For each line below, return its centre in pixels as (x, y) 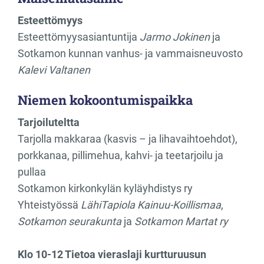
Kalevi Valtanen (54, 70)
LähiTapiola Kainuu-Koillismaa (151, 204)
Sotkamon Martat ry (181, 221)
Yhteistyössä (49, 204)
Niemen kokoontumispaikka (105, 100)
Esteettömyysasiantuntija (79, 37)
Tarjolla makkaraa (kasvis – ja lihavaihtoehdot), (128, 138)
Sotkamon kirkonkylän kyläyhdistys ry (105, 188)
